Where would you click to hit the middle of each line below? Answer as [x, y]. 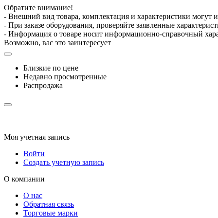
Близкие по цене [51, 68]
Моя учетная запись [37, 137]
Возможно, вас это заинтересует [57, 43]
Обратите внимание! [38, 8]
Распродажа [43, 86]
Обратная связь [49, 204]
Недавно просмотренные [65, 77]
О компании [24, 179]
